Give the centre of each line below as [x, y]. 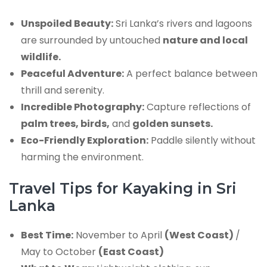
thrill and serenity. [63, 91]
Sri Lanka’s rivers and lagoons [183, 24]
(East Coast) [131, 252]
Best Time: [47, 235]
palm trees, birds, [65, 124]
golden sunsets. [173, 124]
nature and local [205, 41]
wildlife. [41, 57]
